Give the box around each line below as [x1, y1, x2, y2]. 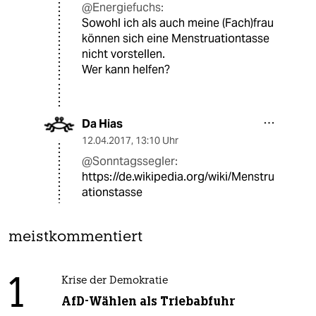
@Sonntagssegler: [82, 154, 178, 169]
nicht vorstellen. [82, 47, 165, 62]
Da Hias [82, 116, 123, 132]
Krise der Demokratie [61, 276, 168, 287]
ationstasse [82, 185, 142, 200]
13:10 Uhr [135, 134, 178, 147]
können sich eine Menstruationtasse [82, 31, 269, 47]
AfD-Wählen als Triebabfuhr [61, 293, 235, 310]
